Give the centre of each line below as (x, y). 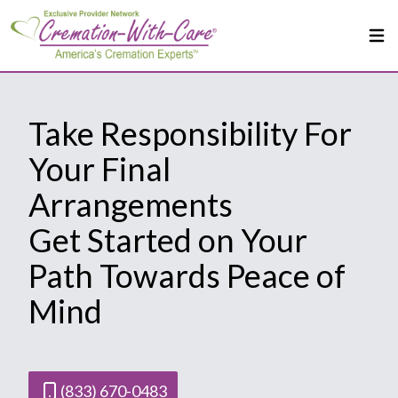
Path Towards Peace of (187, 275)
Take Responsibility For (190, 133)
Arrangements (131, 204)
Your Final (99, 169)
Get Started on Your (168, 240)
